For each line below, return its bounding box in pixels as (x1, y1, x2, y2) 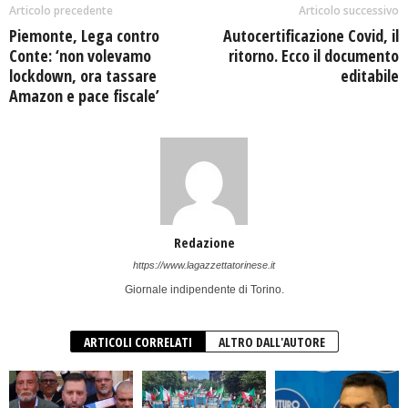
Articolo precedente (9, 3, 113, 19)
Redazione (173, 233, 235, 252)
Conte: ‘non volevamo (9, 45, 151, 67)
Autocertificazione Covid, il (223, 25, 399, 47)
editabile (341, 65, 399, 87)
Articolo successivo (299, 3, 399, 19)
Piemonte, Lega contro (9, 25, 159, 47)
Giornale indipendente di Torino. (124, 283, 284, 297)
